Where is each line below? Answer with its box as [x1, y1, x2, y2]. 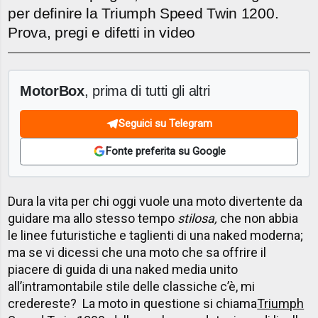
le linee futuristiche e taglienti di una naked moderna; [8, 228, 304, 243]
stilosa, [177, 211, 218, 226]
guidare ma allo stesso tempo [8, 211, 178, 226]
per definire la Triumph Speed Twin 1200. [8, 5, 279, 22]
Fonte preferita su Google [105, 145, 226, 158]
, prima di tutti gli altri [84, 82, 211, 99]
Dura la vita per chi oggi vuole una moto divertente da [8, 194, 303, 209]
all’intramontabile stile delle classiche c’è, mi [8, 279, 256, 295]
